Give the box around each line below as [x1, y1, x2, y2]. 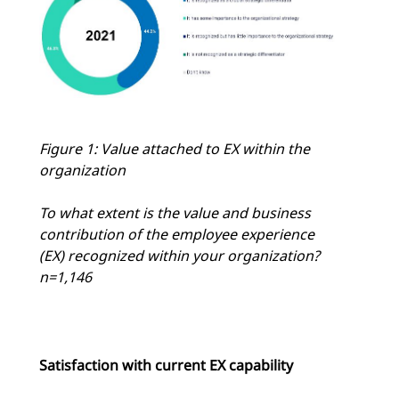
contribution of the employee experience [39, 224, 314, 244]
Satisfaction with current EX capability [39, 354, 293, 375]
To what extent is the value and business [39, 202, 311, 223]
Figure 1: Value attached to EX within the [39, 138, 310, 159]
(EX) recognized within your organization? [39, 245, 320, 265]
